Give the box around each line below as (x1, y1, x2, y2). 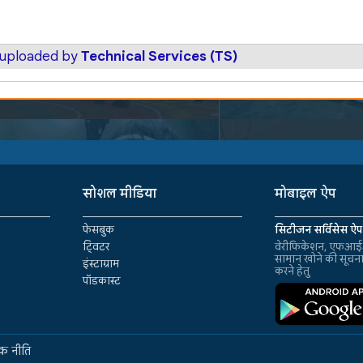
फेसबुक (83, 222, 115, 237)
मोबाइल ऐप (275, 185, 336, 202)
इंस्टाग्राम (83, 256, 120, 271)
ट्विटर (83, 239, 110, 254)
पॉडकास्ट (83, 273, 122, 288)
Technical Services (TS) (81, 47, 238, 65)
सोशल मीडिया (83, 185, 157, 202)
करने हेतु (275, 263, 310, 278)
